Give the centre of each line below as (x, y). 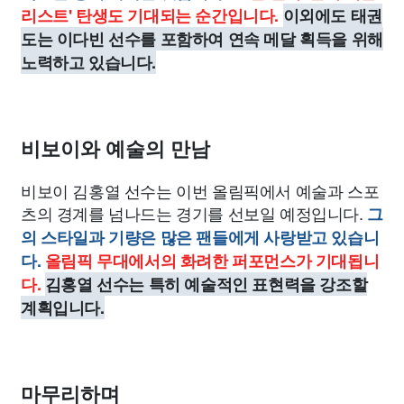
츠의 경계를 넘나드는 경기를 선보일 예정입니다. (194, 213)
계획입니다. (63, 308)
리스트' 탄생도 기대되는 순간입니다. (150, 15)
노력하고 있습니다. (88, 62)
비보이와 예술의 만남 (115, 149)
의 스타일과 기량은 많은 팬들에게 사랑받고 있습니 (200, 237)
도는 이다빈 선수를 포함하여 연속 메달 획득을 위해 (202, 39)
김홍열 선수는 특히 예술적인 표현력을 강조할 (206, 284)
